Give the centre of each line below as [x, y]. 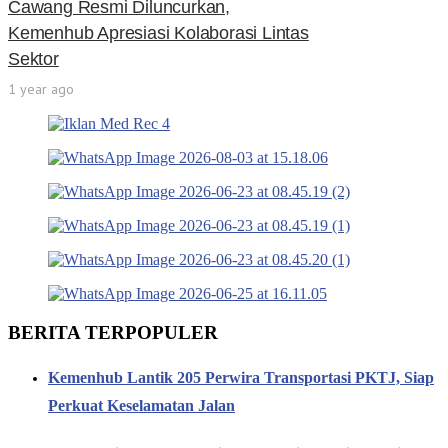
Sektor [33, 59]
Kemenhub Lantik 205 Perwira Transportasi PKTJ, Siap [241, 378]
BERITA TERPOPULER [113, 333]
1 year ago [41, 89]
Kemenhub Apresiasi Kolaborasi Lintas [158, 33]
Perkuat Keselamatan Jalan [141, 406]
